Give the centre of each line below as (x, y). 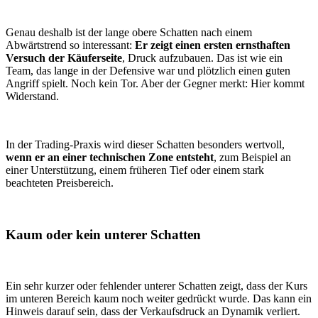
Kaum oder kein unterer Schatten (103, 234)
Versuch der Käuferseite (64, 57)
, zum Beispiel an (252, 157)
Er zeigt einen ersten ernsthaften (213, 45)
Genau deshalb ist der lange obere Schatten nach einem (129, 32)
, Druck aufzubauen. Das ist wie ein (202, 57)
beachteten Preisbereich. (60, 182)
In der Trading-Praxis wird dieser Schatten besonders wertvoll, (145, 144)
